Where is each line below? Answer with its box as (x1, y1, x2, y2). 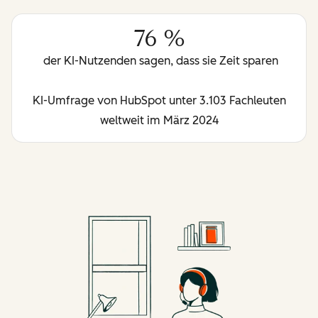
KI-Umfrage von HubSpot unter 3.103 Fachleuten (32, 93, 286, 107)
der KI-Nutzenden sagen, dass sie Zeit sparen (40, 53, 278, 67)
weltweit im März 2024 (99, 113, 219, 127)
